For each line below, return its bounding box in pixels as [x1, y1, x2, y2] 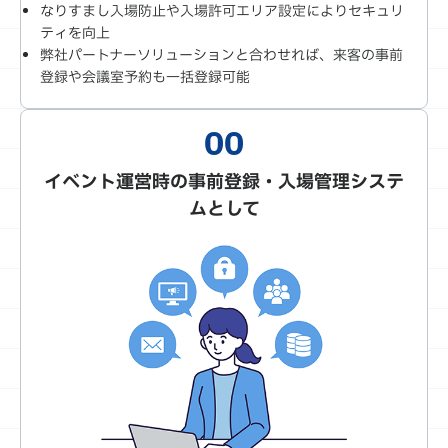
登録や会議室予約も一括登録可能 [40, 66, 250, 88]
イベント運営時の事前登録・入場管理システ [44, 168, 404, 196]
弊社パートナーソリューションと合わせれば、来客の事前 [40, 44, 403, 66]
